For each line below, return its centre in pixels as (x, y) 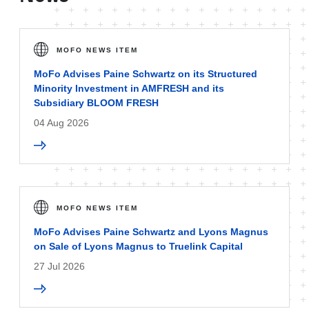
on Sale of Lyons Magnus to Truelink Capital (138, 246)
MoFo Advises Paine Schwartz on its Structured (146, 74)
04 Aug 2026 (61, 123)
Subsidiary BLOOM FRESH (96, 103)
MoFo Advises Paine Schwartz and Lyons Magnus (151, 232)
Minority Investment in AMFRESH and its (129, 88)
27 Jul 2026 (59, 266)
